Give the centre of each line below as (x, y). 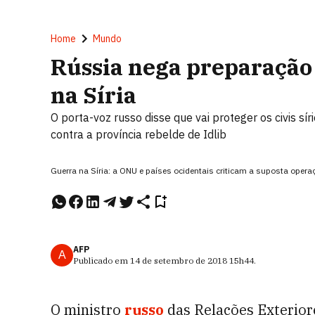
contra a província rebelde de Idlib (139, 134)
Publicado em (102, 261)
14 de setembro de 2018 (179, 261)
